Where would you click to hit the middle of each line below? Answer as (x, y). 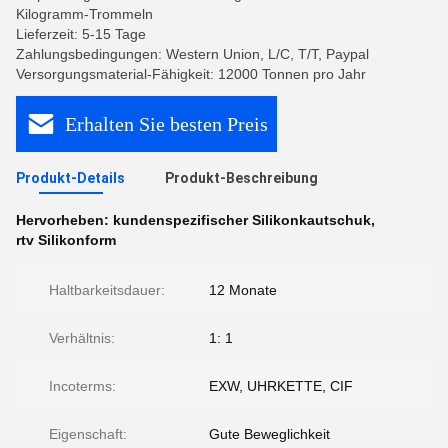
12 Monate (243, 290)
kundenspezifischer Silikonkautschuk (242, 220)
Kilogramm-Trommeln (84, 14)
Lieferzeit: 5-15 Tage (81, 34)
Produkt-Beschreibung (241, 178)
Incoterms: (82, 386)
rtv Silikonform (66, 240)
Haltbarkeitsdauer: (107, 290)
